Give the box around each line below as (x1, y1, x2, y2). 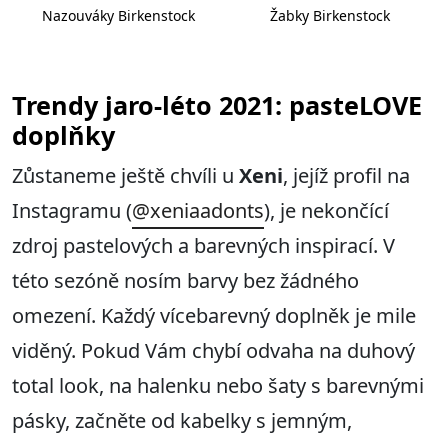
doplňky (12, 117, 115, 152)
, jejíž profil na (283, 161, 410, 189)
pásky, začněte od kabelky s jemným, (12, 406, 352, 434)
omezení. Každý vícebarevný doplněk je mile (12, 301, 416, 329)
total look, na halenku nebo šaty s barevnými (12, 371, 424, 399)
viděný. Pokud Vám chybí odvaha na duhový (12, 336, 415, 364)
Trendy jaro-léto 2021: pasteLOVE (12, 87, 422, 122)
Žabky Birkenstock (270, 5, 390, 25)
